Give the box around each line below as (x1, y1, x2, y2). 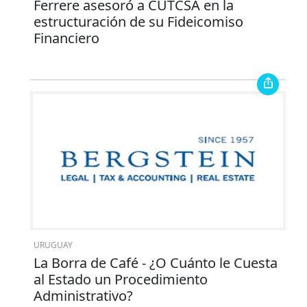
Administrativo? (33, 286, 133, 306)
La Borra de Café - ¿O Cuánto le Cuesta (33, 254, 278, 273)
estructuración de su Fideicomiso (33, 12, 243, 31)
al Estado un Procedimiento (33, 270, 208, 289)
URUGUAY (33, 238, 73, 251)
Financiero (33, 28, 99, 47)
